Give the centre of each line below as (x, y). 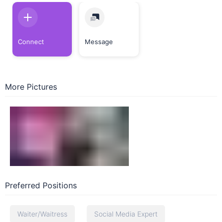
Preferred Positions (41, 185)
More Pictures (31, 87)
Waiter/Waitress (42, 214)
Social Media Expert (126, 214)
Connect (31, 42)
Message (99, 42)
